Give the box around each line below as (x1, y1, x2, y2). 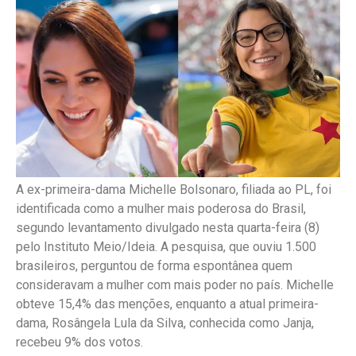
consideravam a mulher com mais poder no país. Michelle (16, 277, 334, 292)
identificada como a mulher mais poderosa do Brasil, (16, 200, 306, 216)
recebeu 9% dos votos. (16, 334, 143, 350)
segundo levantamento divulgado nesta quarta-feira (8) (16, 219, 319, 235)
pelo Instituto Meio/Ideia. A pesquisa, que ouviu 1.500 (16, 238, 316, 254)
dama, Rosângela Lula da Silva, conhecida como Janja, (16, 315, 314, 331)
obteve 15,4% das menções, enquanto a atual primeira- (16, 296, 319, 311)
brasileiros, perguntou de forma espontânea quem (16, 257, 292, 273)
